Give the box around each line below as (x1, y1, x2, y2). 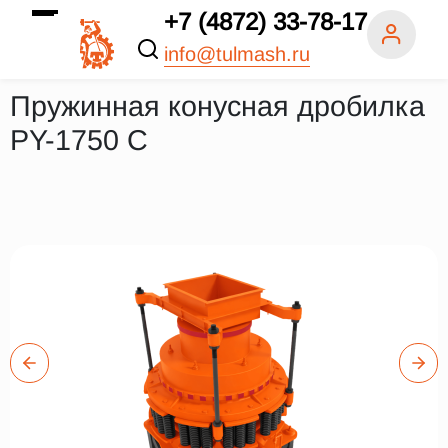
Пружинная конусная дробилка (10, 90, 425, 122)
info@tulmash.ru (164, 43, 310, 65)
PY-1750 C (10, 124, 148, 156)
